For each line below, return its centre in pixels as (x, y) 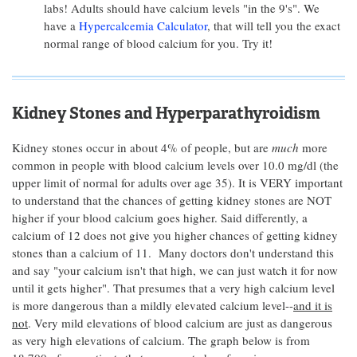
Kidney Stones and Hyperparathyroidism (166, 113)
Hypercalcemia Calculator (143, 25)
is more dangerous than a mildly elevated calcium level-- (153, 305)
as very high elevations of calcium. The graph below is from (161, 340)
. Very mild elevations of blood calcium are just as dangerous (180, 323)
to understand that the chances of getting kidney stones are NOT (172, 200)
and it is (313, 305)
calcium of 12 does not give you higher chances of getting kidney (175, 235)
